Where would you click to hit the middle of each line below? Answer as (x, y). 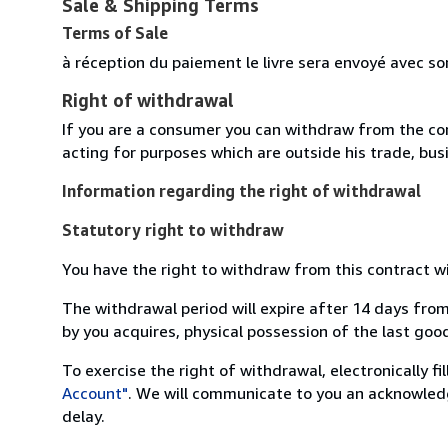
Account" (95, 392)
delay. (83, 415)
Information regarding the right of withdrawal (241, 190)
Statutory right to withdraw (173, 229)
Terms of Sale (115, 32)
